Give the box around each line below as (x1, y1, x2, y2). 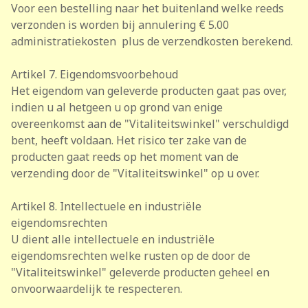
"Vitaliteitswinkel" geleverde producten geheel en (11, 265, 269, 280)
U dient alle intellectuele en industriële (11, 232, 214, 247)
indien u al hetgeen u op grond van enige (11, 100, 223, 115)
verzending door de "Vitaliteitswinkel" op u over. (11, 166, 259, 181)
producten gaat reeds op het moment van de (11, 149, 239, 164)
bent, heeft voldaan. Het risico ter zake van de (11, 133, 247, 148)
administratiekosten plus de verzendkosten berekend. (11, 34, 293, 49)
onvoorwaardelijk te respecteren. (11, 281, 182, 296)
